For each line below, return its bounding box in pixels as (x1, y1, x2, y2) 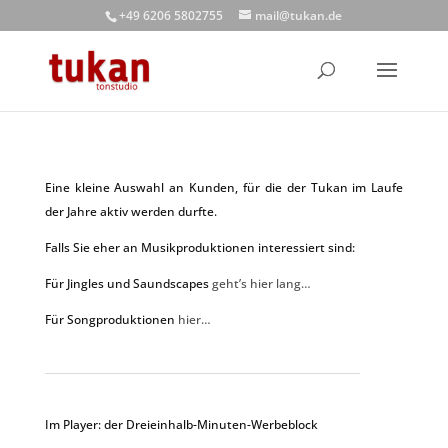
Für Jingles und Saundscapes (44, 275, 212, 292)
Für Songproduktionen (44, 311, 178, 328)
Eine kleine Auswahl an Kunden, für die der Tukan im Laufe (44, 179, 404, 196)
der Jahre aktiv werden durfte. (44, 203, 220, 220)
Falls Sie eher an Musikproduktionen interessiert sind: (44, 239, 355, 256)
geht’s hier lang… (211, 275, 311, 292)
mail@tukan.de (255, 7, 343, 24)
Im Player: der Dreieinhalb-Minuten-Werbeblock (44, 416, 318, 433)
